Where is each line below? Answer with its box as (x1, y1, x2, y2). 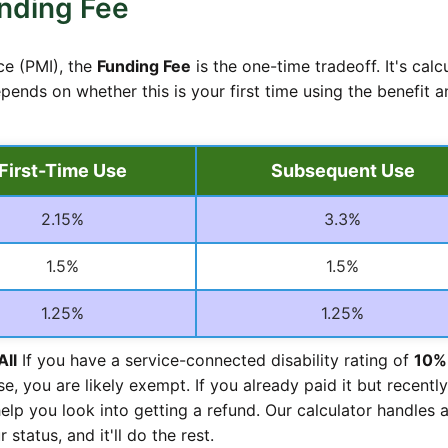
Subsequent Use (270, 159, 415, 181)
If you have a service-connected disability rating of (16, 349, 414, 370)
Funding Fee (96, 55, 191, 76)
